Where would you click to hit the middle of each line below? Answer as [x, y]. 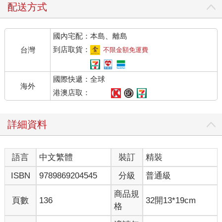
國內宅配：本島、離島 [90, 36]
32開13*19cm [171, 200]
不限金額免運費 [126, 50]
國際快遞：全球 [79, 79]
